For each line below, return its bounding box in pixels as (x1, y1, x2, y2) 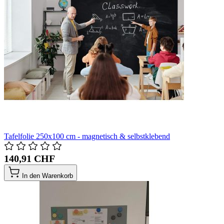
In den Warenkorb (22, 171, 73, 179)
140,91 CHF (4, 152, 55, 164)
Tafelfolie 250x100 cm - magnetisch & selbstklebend (4, 131, 170, 140)
